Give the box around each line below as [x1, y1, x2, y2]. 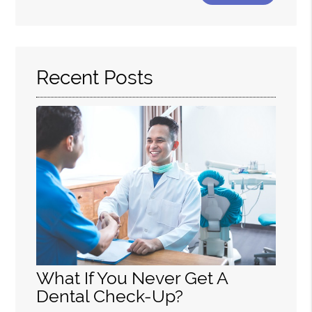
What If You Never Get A [36, 267, 228, 288]
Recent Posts [36, 65, 154, 89]
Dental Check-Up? [36, 286, 184, 306]
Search [36, 8, 64, 22]
